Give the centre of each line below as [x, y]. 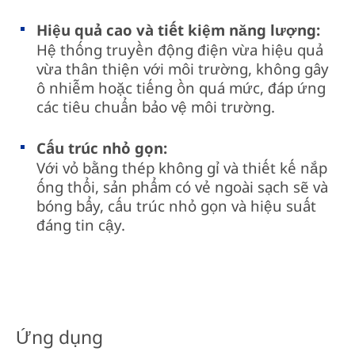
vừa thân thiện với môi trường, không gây [183, 68]
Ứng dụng [59, 337]
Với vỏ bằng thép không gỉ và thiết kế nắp [182, 167]
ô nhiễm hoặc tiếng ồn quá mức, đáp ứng [181, 87]
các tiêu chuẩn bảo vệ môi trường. [156, 106]
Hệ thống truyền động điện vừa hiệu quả [180, 49]
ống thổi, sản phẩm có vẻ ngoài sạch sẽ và [183, 186]
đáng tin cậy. [81, 224]
